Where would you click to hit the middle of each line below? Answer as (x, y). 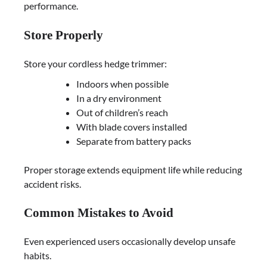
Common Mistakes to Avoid (99, 213)
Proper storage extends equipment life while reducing (133, 169)
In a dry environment (119, 98)
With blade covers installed (132, 126)
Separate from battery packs (134, 141)
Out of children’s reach (122, 112)
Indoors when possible (122, 83)
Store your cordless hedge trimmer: (95, 63)
